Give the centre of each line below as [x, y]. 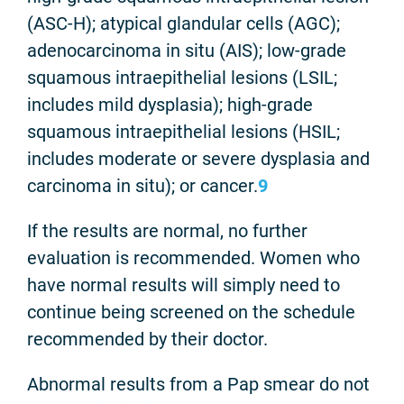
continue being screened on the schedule [191, 312]
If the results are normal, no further [167, 230]
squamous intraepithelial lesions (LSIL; [182, 77]
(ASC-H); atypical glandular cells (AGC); [184, 23]
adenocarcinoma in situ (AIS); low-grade [187, 50]
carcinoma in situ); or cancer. [142, 185]
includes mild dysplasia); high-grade [170, 104]
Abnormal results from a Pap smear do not [198, 384]
